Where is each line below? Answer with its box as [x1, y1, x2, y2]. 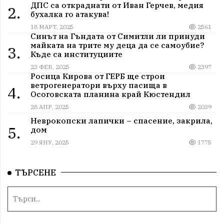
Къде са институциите [30, 48, 122, 59]
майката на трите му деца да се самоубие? [30, 39, 204, 50]
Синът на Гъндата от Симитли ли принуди [30, 30, 205, 41]
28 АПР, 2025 [30, 102, 69, 110]
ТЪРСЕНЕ [15, 167, 56, 178]
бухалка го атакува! [30, 8, 109, 19]
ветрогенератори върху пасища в [30, 79, 167, 90]
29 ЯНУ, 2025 [30, 138, 69, 146]
